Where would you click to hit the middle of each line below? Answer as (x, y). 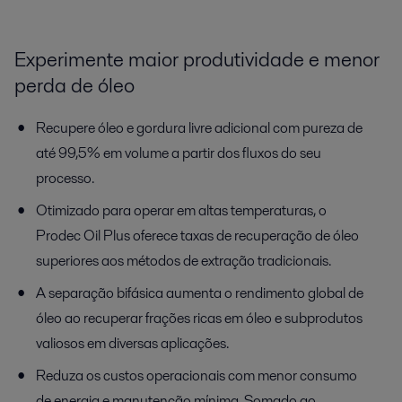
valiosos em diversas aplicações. (132, 343)
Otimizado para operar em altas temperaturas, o (181, 210)
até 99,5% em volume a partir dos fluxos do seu (179, 153)
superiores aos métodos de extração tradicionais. (184, 260)
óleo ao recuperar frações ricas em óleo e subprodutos (199, 318)
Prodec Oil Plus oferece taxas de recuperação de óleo (197, 235)
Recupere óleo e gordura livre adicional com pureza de (199, 127)
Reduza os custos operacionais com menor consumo (197, 375)
